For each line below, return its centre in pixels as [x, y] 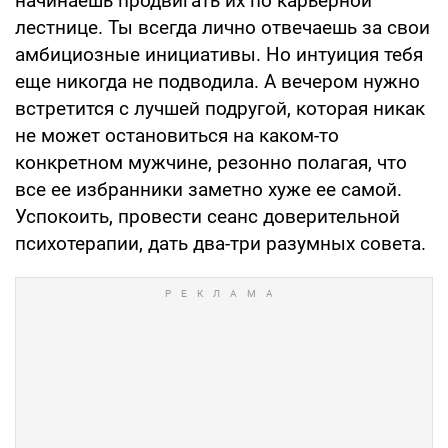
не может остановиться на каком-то [177, 135]
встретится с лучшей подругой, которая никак [220, 108]
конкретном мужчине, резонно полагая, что [211, 162]
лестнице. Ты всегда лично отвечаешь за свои [222, 27]
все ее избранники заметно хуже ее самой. [208, 189]
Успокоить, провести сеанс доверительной [207, 216]
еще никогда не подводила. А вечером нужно [217, 81]
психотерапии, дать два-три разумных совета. [220, 243]
